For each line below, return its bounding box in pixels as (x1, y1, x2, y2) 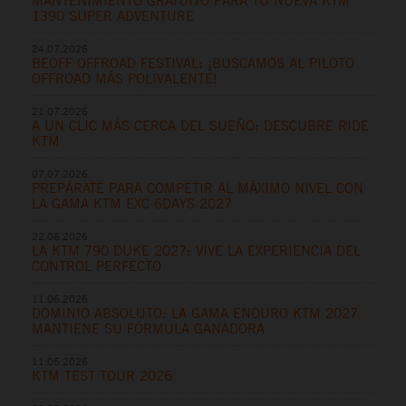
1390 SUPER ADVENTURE (32, 7, 194, 25)
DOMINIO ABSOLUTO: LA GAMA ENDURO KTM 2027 (32, 304, 358, 323)
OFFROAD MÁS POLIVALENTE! (32, 70, 217, 88)
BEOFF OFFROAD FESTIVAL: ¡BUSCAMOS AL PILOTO (32, 54, 354, 72)
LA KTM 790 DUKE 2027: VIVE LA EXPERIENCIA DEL (32, 242, 361, 260)
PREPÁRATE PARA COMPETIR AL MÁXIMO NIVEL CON (32, 179, 363, 198)
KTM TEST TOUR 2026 (32, 367, 172, 385)
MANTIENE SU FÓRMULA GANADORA (32, 320, 265, 338)
